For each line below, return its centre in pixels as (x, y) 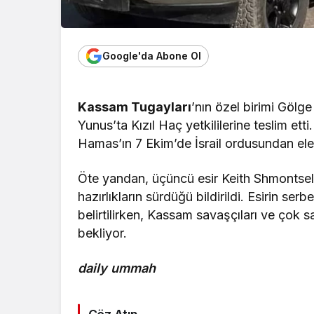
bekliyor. (102, 233)
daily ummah (117, 268)
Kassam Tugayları (135, 107)
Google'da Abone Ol (152, 56)
